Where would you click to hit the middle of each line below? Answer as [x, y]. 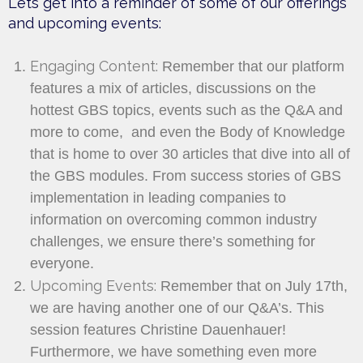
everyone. [62, 263]
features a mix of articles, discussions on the [173, 88]
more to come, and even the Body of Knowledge [188, 132]
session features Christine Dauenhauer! [158, 329]
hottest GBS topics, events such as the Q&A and [186, 110]
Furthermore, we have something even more [173, 351]
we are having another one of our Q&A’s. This [177, 307]
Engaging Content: [94, 66]
